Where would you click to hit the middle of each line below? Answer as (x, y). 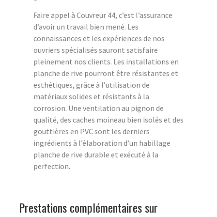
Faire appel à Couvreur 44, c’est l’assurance (103, 15)
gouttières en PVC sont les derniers (92, 132)
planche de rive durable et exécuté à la (96, 155)
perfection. (52, 166)
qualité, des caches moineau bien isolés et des (108, 120)
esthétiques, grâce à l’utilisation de (92, 85)
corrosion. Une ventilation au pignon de (99, 108)
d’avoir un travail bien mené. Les (86, 27)
